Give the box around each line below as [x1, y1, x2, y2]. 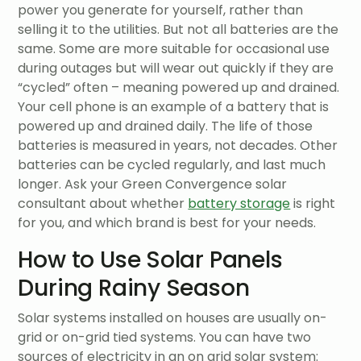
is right [290, 193, 336, 213]
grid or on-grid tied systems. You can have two [18, 328, 312, 347]
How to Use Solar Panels [18, 243, 283, 276]
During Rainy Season [18, 272, 250, 304]
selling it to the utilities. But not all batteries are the [18, 19, 339, 39]
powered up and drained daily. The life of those [18, 116, 313, 135]
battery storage [188, 193, 291, 213]
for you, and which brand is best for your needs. [18, 213, 317, 232]
